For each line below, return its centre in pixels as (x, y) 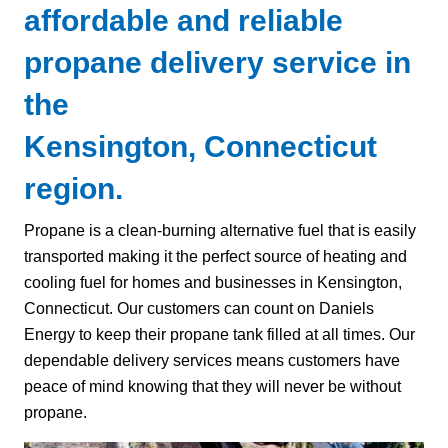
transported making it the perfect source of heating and (215, 256)
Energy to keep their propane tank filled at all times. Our (219, 334)
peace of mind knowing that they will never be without (212, 386)
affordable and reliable (183, 20)
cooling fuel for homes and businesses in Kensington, (213, 282)
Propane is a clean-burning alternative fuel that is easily (220, 230)
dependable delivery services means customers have (212, 360)
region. (73, 188)
